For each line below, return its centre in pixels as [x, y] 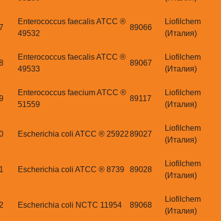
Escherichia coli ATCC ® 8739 [71, 170]
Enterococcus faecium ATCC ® [72, 93]
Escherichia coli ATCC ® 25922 [73, 134]
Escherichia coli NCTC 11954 [70, 205]
